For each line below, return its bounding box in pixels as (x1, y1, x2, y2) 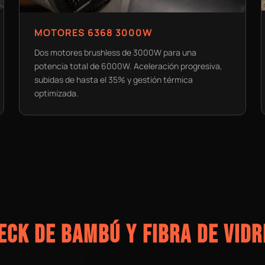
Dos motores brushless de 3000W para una (34, 46, 197, 58)
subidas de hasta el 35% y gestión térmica (34, 73, 193, 85)
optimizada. (34, 87, 79, 99)
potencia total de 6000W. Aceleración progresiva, (34, 60, 223, 72)
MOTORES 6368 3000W (34, 25, 153, 39)
